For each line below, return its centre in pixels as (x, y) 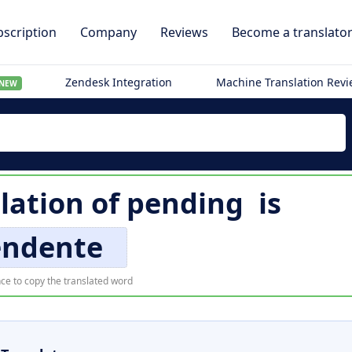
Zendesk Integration (119, 82)
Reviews (184, 32)
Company (108, 32)
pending (185, 203)
